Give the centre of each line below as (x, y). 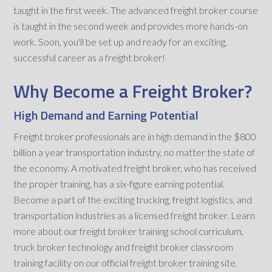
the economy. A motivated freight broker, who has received (135, 168)
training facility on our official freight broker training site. (126, 263)
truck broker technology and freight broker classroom (124, 247)
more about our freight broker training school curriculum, (129, 231)
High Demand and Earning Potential (106, 115)
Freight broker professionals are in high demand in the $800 (135, 137)
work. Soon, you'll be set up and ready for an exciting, (121, 42)
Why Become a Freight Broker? (133, 91)
